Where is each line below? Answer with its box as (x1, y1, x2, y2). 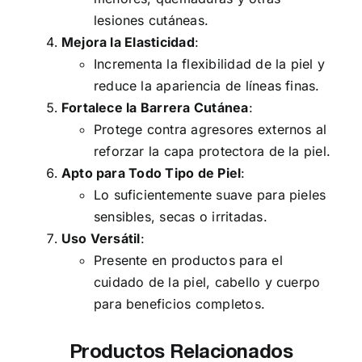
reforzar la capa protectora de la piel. (93, 142, 331, 159)
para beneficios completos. (93, 295, 266, 312)
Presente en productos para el (93, 251, 283, 268)
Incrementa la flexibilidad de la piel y (93, 55, 326, 72)
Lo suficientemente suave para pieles (93, 186, 326, 203)
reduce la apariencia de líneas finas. (93, 77, 320, 94)
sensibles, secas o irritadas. (93, 208, 267, 225)
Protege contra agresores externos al (93, 120, 327, 137)
